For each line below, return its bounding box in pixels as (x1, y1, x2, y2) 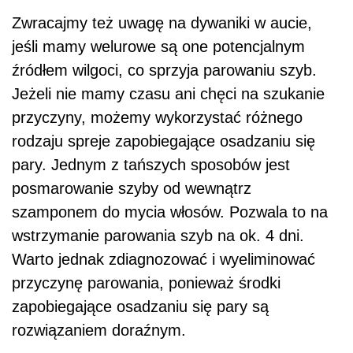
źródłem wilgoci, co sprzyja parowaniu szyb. (12, 61, 317, 80)
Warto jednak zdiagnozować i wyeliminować (12, 251, 315, 269)
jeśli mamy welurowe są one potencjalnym (12, 38, 305, 56)
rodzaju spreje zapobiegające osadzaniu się (12, 132, 315, 150)
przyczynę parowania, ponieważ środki (12, 274, 281, 292)
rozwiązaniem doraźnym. (12, 321, 186, 340)
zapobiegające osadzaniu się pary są (12, 298, 269, 316)
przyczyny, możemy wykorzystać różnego (12, 109, 303, 127)
